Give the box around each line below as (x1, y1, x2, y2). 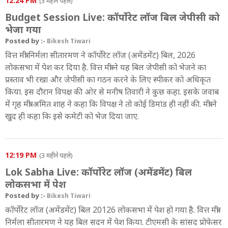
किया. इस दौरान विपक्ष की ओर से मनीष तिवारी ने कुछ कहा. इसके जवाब (5, 85, 219, 97)
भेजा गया (5, 22, 41, 36)
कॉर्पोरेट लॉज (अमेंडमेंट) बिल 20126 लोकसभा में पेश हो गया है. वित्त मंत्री (5, 204, 218, 215)
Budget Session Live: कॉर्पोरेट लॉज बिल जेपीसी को (5, 10, 220, 23)
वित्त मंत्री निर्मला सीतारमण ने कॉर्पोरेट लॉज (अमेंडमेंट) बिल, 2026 (5, 49, 195, 61)
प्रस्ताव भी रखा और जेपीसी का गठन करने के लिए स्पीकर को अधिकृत (5, 73, 211, 85)
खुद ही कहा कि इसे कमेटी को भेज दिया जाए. (5, 110, 139, 122)
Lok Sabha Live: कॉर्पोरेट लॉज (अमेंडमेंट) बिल (5, 165, 192, 178)
